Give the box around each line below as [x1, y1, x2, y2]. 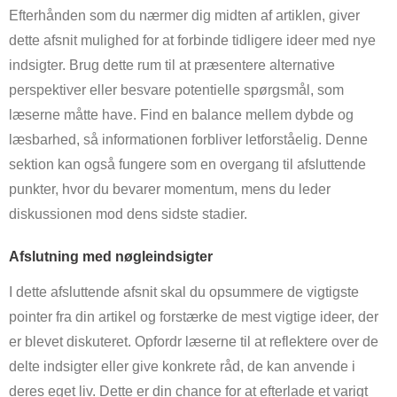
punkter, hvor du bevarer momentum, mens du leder [9, 181, 331, 197]
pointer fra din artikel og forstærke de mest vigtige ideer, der [9, 309, 378, 325]
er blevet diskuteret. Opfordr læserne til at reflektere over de [9, 334, 378, 350]
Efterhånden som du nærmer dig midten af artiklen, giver [9, 7, 360, 23]
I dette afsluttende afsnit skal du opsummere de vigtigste [9, 284, 359, 300]
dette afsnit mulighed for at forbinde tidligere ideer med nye [9, 32, 376, 48]
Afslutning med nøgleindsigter [9, 248, 213, 264]
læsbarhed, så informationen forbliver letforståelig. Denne [9, 131, 368, 147]
